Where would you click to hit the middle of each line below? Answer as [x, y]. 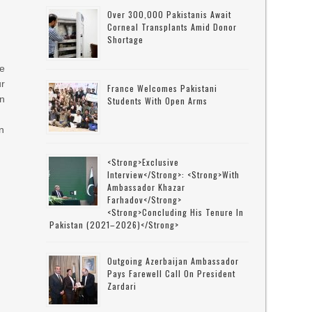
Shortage [126, 39]
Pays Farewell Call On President [172, 273]
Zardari [122, 286]
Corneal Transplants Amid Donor [172, 27]
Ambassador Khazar [147, 187]
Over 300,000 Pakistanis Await [170, 14]
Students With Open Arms [158, 101]
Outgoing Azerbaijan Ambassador [173, 261]
